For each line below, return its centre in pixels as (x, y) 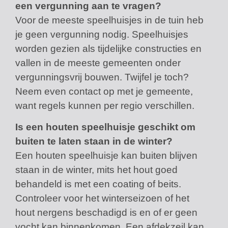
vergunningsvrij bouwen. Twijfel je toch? (102, 77)
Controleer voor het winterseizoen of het (102, 198)
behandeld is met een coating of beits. (98, 184)
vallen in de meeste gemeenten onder (98, 63)
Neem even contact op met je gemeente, (104, 92)
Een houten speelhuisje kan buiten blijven (106, 156)
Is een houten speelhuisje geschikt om (105, 127)
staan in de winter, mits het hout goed (96, 170)
